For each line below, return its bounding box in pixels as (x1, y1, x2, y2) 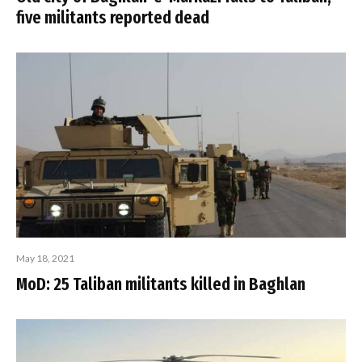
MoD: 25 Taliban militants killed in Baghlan (16, 272, 305, 295)
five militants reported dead (16, 6, 209, 28)
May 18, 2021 (16, 251, 74, 264)
